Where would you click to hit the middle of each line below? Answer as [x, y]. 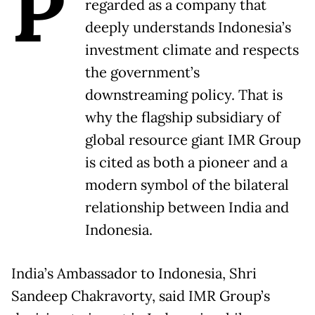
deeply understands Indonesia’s [188, 28]
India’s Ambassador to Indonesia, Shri [134, 274]
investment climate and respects [192, 50]
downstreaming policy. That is [184, 95]
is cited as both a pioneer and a [186, 163]
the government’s [142, 73]
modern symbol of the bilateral [187, 185]
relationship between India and [187, 208]
